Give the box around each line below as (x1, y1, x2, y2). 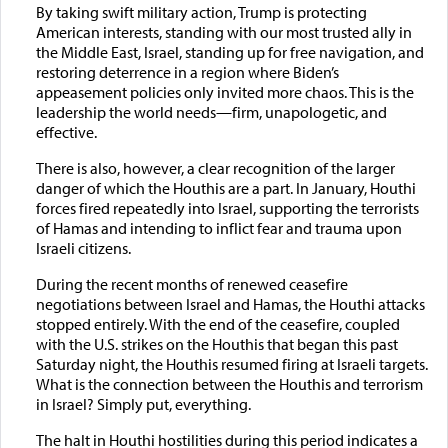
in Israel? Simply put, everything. (35, 393, 254, 414)
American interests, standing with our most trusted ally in (35, 21, 412, 42)
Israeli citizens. (35, 237, 131, 258)
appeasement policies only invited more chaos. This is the (35, 81, 414, 102)
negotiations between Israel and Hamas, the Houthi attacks (35, 293, 425, 314)
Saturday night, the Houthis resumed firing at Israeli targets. (35, 353, 428, 374)
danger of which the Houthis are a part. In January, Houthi (35, 177, 416, 198)
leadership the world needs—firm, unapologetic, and (35, 101, 387, 122)
